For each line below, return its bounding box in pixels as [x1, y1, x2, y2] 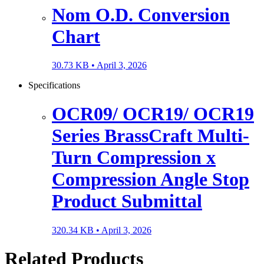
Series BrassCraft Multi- [52, 125, 249, 147]
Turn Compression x [52, 147, 216, 169]
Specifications [28, 80, 80, 91]
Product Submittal [52, 190, 202, 212]
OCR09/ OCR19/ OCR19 [52, 103, 254, 125]
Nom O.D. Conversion [52, 4, 230, 25]
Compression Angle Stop [52, 169, 249, 190]
